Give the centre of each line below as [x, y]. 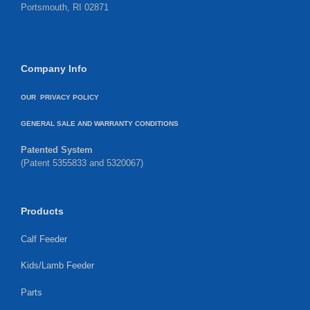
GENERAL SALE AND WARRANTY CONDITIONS [100, 124]
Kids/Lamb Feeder [57, 265]
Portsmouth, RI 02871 [65, 7]
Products [42, 211]
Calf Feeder [44, 239]
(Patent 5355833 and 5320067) [82, 163]
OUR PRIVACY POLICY [60, 97]
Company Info [54, 68]
